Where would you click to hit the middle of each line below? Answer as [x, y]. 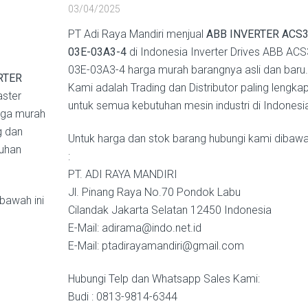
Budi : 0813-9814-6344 [123, 297]
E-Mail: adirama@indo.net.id [135, 228]
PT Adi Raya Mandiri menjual [137, 34]
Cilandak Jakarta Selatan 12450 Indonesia [170, 210]
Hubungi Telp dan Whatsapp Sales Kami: [164, 279]
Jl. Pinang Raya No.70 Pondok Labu [154, 192]
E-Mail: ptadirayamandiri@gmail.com [156, 246]
